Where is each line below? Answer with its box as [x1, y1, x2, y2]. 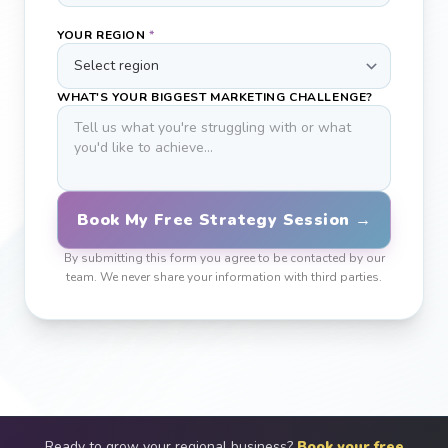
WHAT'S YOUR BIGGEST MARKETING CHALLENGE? [57, 89, 373, 105]
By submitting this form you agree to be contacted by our [63, 250, 385, 266]
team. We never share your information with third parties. [66, 269, 382, 285]
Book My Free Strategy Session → [76, 209, 372, 231]
